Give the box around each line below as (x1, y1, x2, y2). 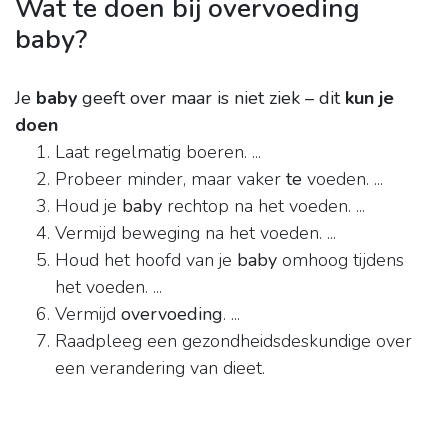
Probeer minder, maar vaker (55, 167, 286, 192)
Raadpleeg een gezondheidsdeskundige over (55, 329, 412, 354)
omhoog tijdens (277, 248, 404, 273)
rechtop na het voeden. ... (162, 194, 365, 219)
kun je (345, 86, 394, 111)
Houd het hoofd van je (55, 248, 237, 273)
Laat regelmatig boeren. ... (55, 140, 261, 165)
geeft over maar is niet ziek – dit (77, 86, 345, 111)
